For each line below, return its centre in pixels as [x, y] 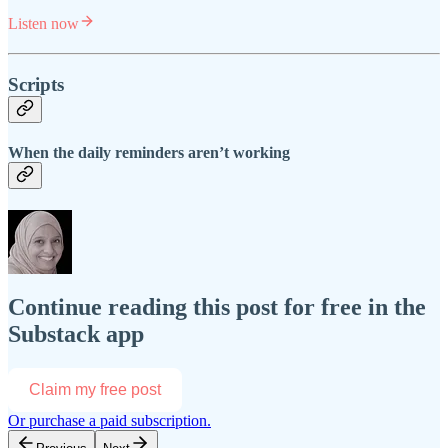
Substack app [76, 334]
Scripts [36, 84]
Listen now [43, 24]
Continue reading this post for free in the [217, 307]
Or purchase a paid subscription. [109, 421]
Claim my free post [95, 390]
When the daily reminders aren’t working [149, 153]
